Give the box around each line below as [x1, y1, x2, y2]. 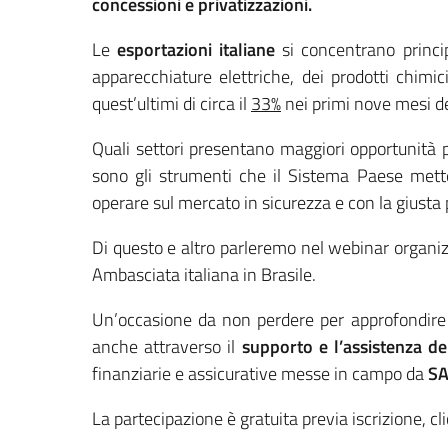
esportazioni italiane [110, 35, 276, 63]
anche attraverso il [92, 332, 242, 360]
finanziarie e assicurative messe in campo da [92, 359, 428, 387]
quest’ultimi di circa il [92, 89, 251, 117]
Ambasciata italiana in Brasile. [92, 260, 316, 288]
